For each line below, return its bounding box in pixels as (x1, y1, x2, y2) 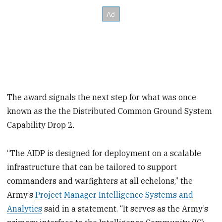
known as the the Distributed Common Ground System (7, 106, 213, 116)
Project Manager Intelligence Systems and (35, 189, 194, 200)
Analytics (7, 203, 43, 214)
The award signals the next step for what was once (7, 92, 197, 103)
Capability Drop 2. (7, 120, 75, 130)
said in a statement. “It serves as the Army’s (42, 203, 209, 214)
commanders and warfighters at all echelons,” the (7, 175, 193, 186)
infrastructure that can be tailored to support (7, 162, 177, 172)
